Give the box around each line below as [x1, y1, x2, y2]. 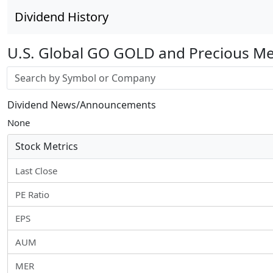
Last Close [15, 165, 57, 177]
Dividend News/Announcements [7, 98, 156, 112]
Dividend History [15, 9, 108, 25]
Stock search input [7, 66, 83, 79]
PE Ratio [15, 188, 49, 200]
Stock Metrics [15, 140, 78, 153]
